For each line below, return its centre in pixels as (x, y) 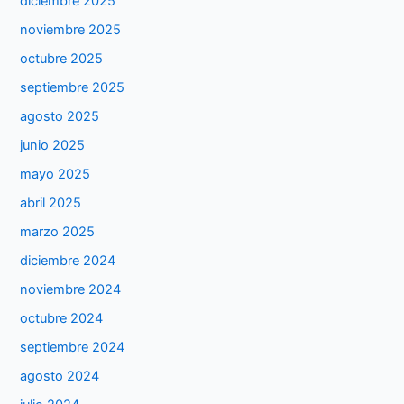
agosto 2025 (60, 117)
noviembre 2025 (71, 30)
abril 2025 (51, 203)
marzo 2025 (58, 231)
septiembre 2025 (73, 88)
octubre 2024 (62, 318)
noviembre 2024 (71, 289)
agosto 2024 (60, 376)
